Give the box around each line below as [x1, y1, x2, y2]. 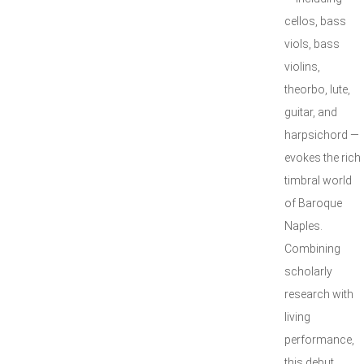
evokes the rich [284, 151, 361, 164]
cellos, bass [284, 15, 346, 28]
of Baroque [284, 197, 342, 210]
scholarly [284, 265, 332, 278]
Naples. [284, 219, 323, 232]
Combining [284, 242, 340, 255]
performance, [284, 333, 354, 346]
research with [284, 288, 353, 301]
